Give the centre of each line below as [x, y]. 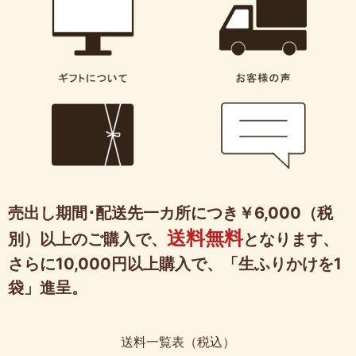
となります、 [291, 240]
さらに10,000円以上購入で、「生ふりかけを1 [175, 264]
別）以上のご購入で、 [87, 240]
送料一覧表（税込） [178, 342]
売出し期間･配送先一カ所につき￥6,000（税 [170, 213]
